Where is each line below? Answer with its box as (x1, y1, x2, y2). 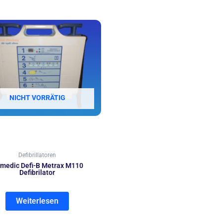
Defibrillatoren (18, 151, 56, 159)
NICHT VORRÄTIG (9, 93, 65, 102)
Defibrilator (19, 168, 55, 176)
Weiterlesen (16, 196, 58, 206)
